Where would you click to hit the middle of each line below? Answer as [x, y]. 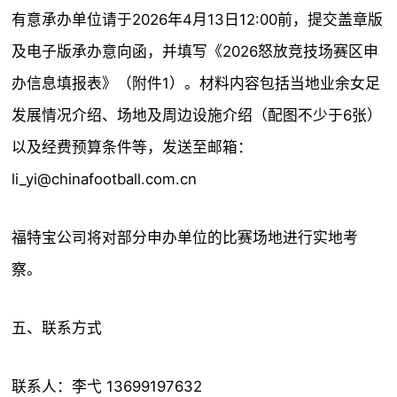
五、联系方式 [57, 328]
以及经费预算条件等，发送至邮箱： [132, 147]
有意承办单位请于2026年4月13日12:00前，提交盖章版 [198, 19]
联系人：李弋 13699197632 [107, 386]
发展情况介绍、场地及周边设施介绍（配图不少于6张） [197, 115]
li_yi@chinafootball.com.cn [105, 179]
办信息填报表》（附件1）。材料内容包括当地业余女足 [196, 83]
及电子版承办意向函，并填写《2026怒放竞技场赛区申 [195, 51]
